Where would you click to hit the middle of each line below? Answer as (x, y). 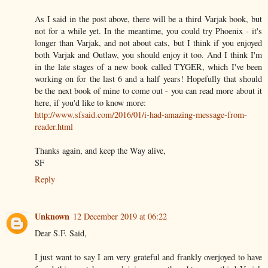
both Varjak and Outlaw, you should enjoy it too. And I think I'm (148, 55)
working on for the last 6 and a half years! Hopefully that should (148, 79)
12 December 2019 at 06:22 (120, 217)
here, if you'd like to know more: (90, 103)
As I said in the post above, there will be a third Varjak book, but (148, 19)
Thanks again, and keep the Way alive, (100, 151)
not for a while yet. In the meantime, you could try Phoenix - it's (148, 31)
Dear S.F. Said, (61, 233)
